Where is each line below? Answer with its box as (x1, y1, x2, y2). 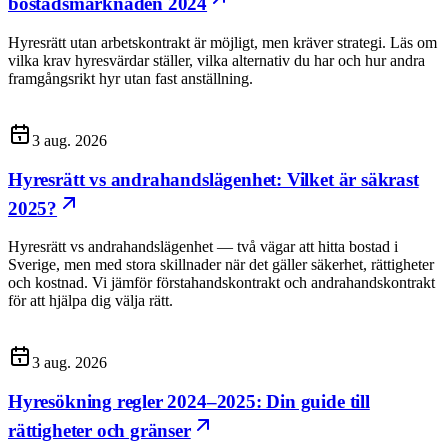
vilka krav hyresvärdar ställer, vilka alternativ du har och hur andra (8, 51, 425, 69)
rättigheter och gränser (8, 420, 191, 442)
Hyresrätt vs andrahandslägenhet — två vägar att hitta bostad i (8, 238, 398, 256)
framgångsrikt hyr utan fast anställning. (8, 69, 253, 87)
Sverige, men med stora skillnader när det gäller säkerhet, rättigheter (8, 256, 434, 274)
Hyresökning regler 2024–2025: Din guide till (8, 391, 370, 413)
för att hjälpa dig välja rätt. (8, 292, 173, 310)
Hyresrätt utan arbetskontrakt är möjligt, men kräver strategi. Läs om (8, 33, 437, 51)
